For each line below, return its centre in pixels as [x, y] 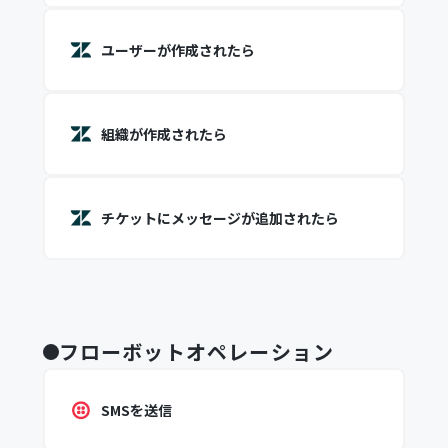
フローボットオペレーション [196, 351]
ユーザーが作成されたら [177, 50]
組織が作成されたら [163, 134]
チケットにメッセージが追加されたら [219, 218]
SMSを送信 [136, 410]
